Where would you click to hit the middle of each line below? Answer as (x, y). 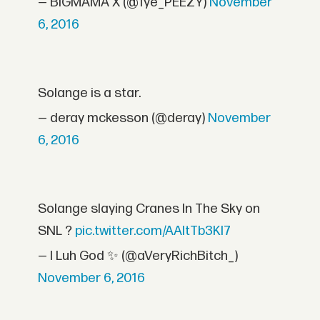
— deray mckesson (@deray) (123, 119)
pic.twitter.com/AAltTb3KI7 (153, 231)
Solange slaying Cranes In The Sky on (149, 209)
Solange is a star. (90, 94)
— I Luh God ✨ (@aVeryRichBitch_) (138, 256)
